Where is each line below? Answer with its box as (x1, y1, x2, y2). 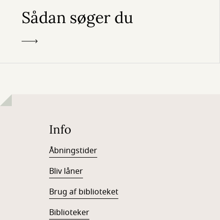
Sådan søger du (22, 7, 133, 27)
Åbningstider (49, 145, 97, 157)
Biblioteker (49, 207, 89, 219)
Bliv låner (49, 165, 83, 177)
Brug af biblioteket (49, 186, 118, 198)
